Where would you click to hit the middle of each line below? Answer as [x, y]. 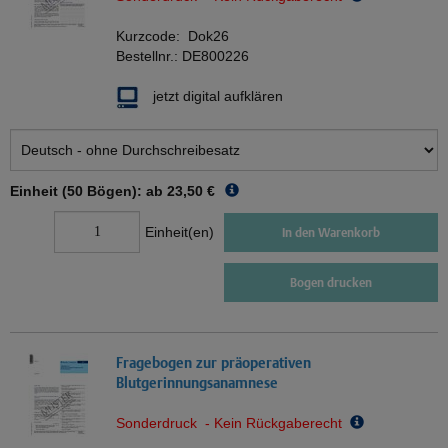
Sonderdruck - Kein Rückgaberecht [233, 423]
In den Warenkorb [331, 232]
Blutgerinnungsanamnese [197, 383]
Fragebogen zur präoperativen [213, 363]
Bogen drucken [331, 283]
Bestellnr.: [149, 56]
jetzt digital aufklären [218, 96]
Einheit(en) [179, 232]
